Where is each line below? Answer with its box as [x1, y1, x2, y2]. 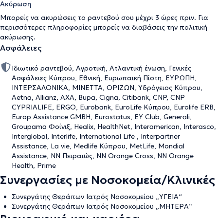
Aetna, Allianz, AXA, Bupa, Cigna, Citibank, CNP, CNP [12, 93, 185, 102]
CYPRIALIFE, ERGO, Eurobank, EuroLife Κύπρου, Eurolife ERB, [12, 103, 216, 111]
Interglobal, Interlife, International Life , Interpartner [12, 132, 180, 141]
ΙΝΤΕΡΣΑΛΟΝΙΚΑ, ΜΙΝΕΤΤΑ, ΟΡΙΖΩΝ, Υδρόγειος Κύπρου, [12, 83, 202, 92]
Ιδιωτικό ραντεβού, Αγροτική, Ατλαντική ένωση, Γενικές [12, 64, 191, 73]
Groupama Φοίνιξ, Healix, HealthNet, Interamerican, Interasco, [12, 122, 216, 131]
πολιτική [180, 23, 207, 32]
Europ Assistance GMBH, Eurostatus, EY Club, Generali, [12, 112, 192, 121]
